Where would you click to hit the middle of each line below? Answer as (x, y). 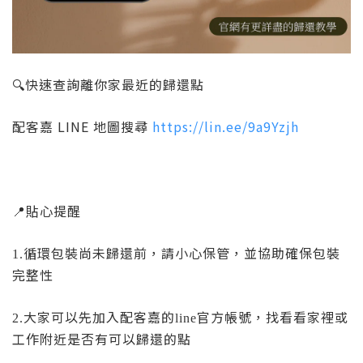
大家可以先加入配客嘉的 (99, 317)
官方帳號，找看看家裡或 (273, 317)
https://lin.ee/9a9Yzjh (226, 127)
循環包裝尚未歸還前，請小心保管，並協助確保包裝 (182, 253)
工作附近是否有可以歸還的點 (102, 339)
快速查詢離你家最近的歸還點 (115, 85)
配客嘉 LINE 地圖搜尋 (82, 127)
